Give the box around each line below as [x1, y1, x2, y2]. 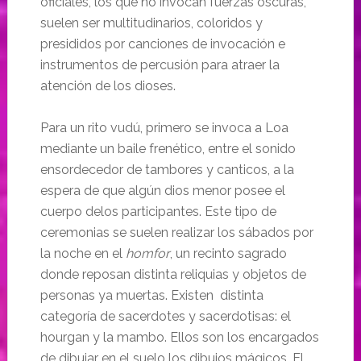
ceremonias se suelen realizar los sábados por [39, 225, 313, 241]
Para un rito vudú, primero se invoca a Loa [39, 120, 288, 136]
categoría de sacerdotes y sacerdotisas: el [39, 309, 291, 325]
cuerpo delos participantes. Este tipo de [39, 204, 276, 220]
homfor [125, 246, 170, 262]
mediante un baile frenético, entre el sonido [39, 141, 296, 157]
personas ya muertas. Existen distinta [39, 288, 263, 304]
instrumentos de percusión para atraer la [39, 57, 280, 73]
